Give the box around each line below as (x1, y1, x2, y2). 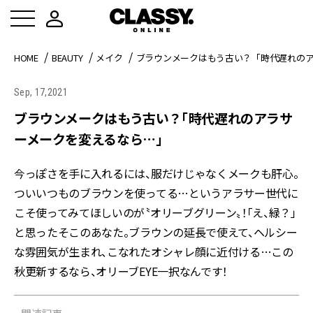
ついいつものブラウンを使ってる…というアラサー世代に (14, 184, 298, 201)
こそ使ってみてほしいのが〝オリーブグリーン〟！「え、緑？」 (14, 204, 296, 221)
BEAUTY (51, 51, 83, 64)
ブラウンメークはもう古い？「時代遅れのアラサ (14, 108, 293, 127)
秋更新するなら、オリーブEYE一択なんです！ (14, 263, 228, 279)
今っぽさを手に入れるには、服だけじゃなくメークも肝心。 (14, 165, 299, 182)
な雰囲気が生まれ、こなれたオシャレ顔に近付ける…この (14, 243, 293, 260)
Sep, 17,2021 (14, 87, 68, 98)
